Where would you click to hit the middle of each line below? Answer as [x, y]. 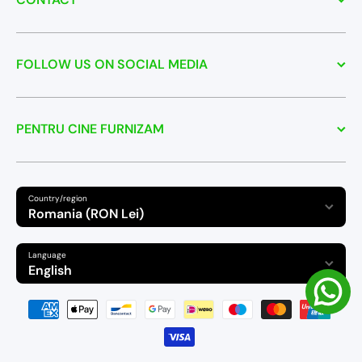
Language [47, 255]
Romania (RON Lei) [86, 213]
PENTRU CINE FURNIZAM [90, 129]
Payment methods [239, 299]
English [50, 270]
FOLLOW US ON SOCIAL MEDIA [112, 65]
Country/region [58, 199]
